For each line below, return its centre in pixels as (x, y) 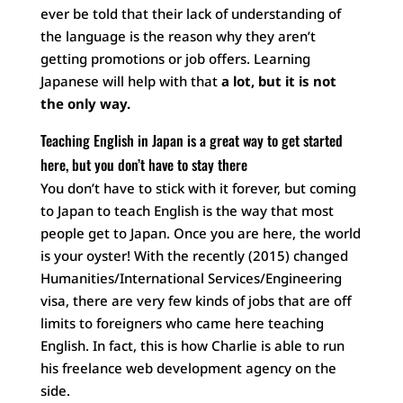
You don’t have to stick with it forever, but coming (198, 188)
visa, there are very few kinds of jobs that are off (196, 300)
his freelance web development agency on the (188, 368)
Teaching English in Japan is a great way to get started (191, 140)
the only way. (85, 103)
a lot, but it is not (278, 81)
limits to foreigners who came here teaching (182, 323)
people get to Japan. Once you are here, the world (200, 233)
